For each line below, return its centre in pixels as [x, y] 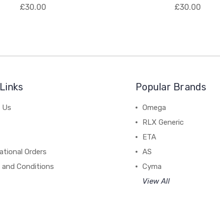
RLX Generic [163, 122]
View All [156, 181]
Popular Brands [171, 87]
